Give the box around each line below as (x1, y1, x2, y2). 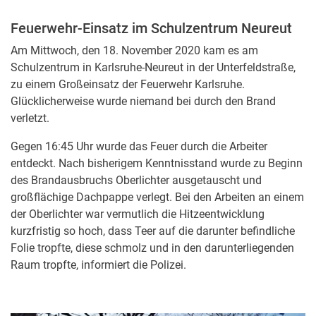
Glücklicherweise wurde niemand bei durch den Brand (11, 95, 276, 108)
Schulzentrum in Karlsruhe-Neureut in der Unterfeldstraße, (11, 61, 296, 74)
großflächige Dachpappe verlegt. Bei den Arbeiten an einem (11, 190, 304, 204)
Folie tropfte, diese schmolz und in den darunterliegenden (11, 241, 294, 255)
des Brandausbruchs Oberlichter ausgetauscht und (11, 174, 262, 187)
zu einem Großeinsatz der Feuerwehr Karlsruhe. (11, 78, 245, 91)
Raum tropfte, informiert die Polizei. (11, 258, 186, 272)
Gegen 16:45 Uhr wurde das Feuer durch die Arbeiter (11, 140, 267, 153)
